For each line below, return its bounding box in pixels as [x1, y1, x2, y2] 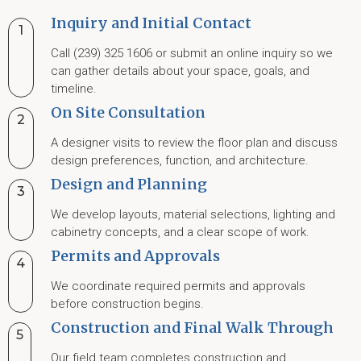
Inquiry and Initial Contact [50, 14, 251, 32]
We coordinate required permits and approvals [50, 279, 305, 293]
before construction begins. [50, 297, 204, 311]
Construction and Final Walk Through [50, 318, 334, 337]
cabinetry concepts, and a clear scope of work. [50, 225, 309, 239]
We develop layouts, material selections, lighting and [50, 207, 335, 222]
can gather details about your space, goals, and [50, 64, 309, 78]
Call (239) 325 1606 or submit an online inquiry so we [50, 46, 333, 60]
